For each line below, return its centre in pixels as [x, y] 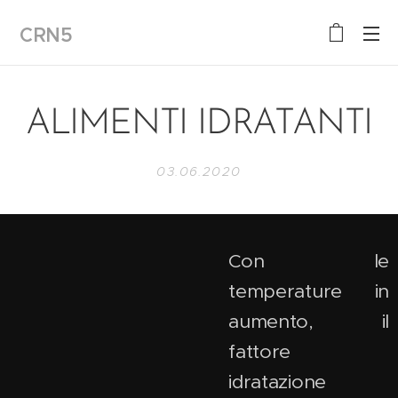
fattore [260, 351]
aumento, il [309, 321]
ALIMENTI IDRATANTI [199, 124]
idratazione [277, 382]
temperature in [309, 291]
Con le [309, 261]
